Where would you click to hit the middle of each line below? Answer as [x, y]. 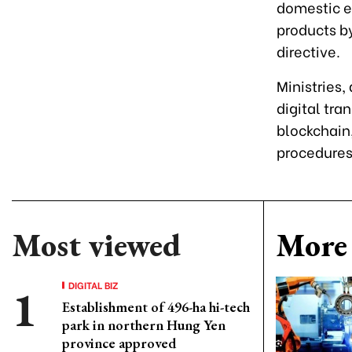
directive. [308, 51]
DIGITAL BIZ [93, 285]
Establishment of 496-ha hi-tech [156, 307]
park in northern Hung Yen [144, 325]
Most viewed [96, 245]
